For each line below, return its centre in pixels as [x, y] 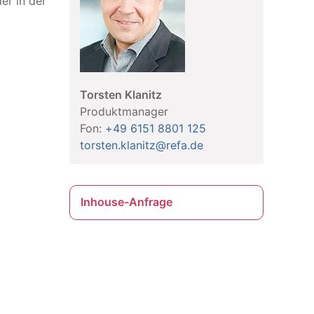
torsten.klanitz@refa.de [141, 145]
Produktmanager [124, 111]
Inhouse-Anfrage [126, 202]
